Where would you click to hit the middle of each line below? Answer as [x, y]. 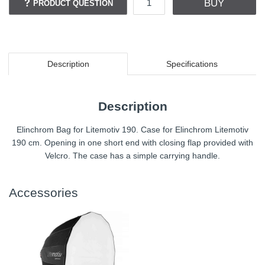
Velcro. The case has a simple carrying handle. [132, 155]
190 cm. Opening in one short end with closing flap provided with [132, 142]
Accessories [43, 193]
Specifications [192, 64]
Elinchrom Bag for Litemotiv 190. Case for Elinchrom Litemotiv [132, 129]
